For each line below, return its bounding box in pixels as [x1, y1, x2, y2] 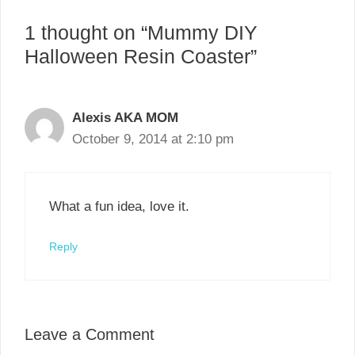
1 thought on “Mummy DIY [25, 21, 258, 44]
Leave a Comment [25, 325, 155, 343]
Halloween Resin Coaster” [25, 45, 257, 68]
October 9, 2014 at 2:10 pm [72, 132, 234, 147]
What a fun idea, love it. [49, 198, 189, 214]
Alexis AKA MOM [72, 110, 178, 126]
